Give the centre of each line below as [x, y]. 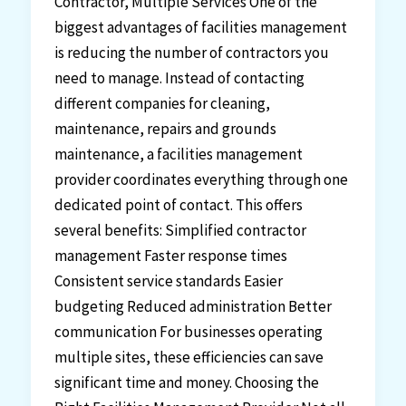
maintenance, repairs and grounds [165, 129]
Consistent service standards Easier [168, 281]
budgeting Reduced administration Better [193, 307]
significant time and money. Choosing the [186, 383]
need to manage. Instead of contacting [179, 78]
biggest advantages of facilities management [200, 28]
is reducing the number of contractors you [191, 53]
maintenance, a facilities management [178, 155]
